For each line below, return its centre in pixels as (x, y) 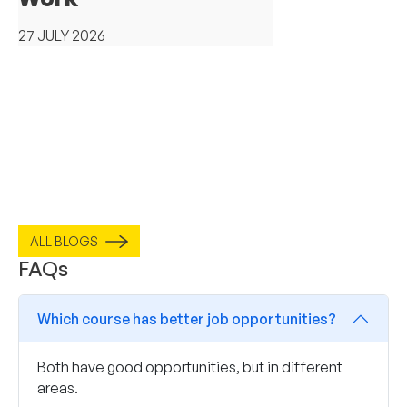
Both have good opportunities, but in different (190, 367)
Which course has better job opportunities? (187, 318)
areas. (58, 388)
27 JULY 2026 (62, 35)
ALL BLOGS (64, 241)
